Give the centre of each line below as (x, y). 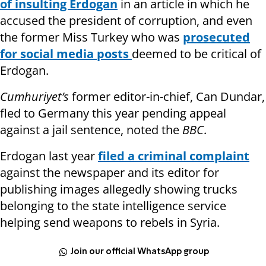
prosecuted (216, 37)
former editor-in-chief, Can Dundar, (167, 97)
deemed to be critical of (197, 54)
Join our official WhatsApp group (140, 251)
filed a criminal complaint (174, 156)
